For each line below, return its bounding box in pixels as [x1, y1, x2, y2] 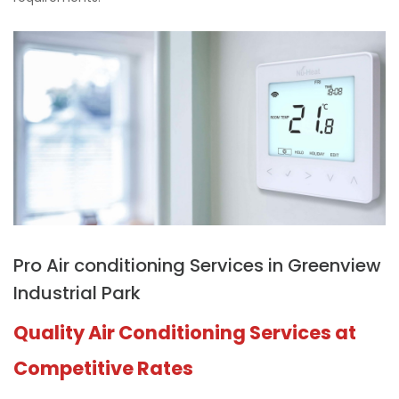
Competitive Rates [13, 354, 193, 381]
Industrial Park [13, 280, 141, 305]
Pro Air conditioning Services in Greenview [13, 252, 381, 278]
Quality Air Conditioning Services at [13, 319, 356, 346]
